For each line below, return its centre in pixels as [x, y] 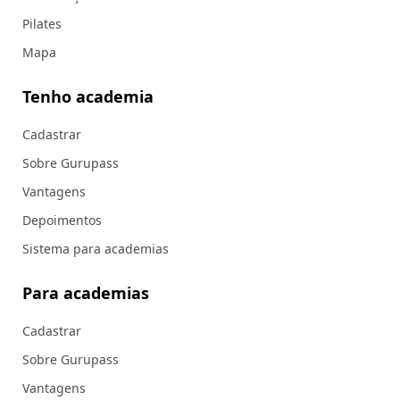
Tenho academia [88, 96]
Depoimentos [62, 220]
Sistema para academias [96, 249]
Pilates [42, 24]
